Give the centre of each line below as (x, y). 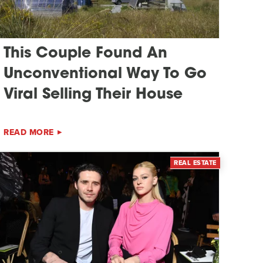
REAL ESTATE (195, 162)
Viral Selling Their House (93, 95)
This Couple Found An (86, 53)
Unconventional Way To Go (105, 74)
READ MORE (29, 132)
